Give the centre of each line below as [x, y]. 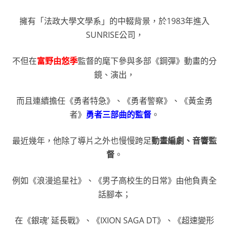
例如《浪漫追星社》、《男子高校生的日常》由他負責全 [114, 181]
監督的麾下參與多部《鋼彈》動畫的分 [147, 61]
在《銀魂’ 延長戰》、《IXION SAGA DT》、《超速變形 [114, 221]
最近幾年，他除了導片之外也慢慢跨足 [82, 141]
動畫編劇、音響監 [184, 141]
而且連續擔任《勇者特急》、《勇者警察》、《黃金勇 [114, 101]
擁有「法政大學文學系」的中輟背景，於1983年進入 [114, 21]
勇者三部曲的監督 [119, 115]
